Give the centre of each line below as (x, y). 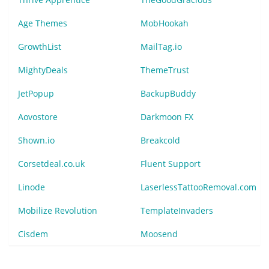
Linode (32, 187)
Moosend (159, 234)
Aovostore (38, 116)
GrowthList (40, 46)
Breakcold (160, 140)
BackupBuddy (168, 93)
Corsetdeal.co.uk (51, 163)
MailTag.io (161, 46)
